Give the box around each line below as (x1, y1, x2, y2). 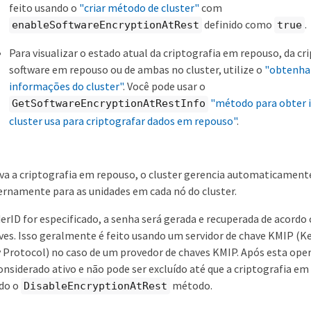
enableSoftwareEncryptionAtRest (12, 18, 199, 31)
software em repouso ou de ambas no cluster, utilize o (9, 62, 264, 77)
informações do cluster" (9, 79, 123, 94)
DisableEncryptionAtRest (24, 279, 167, 292)
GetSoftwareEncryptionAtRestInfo (12, 97, 205, 110)
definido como (202, 17, 274, 31)
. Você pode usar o (123, 79, 205, 94)
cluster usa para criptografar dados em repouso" (9, 113, 237, 128)
